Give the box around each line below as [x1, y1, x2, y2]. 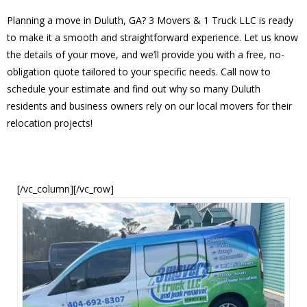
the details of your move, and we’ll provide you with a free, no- [7, 47, 284, 61]
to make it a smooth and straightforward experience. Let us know [7, 30, 298, 44]
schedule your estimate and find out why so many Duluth [7, 82, 260, 95]
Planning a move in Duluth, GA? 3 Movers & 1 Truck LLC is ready [7, 13, 293, 27]
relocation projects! [7, 116, 93, 130]
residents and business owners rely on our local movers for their [7, 99, 292, 112]
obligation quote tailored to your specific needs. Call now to [7, 64, 271, 78]
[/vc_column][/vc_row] [17, 182, 114, 195]
